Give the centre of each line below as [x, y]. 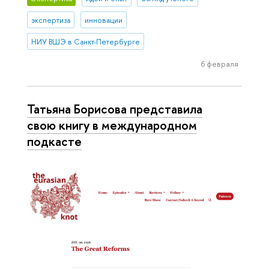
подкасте [54, 141]
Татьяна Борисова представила [115, 108]
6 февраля [219, 63]
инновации [103, 20]
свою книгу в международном [112, 125]
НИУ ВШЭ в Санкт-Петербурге [86, 41]
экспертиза [51, 20]
